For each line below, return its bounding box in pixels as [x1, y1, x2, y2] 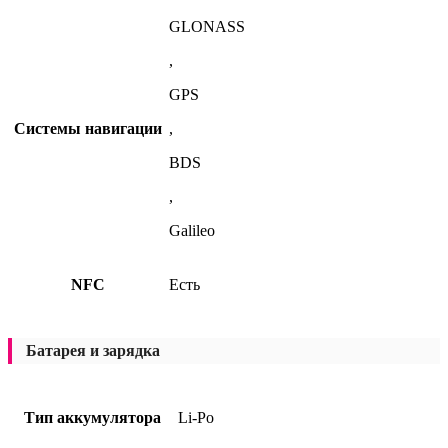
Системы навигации [14, 119, 162, 137]
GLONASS [169, 17, 245, 35]
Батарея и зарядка [26, 342, 160, 360]
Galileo [169, 221, 215, 239]
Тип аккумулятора [24, 409, 161, 427]
